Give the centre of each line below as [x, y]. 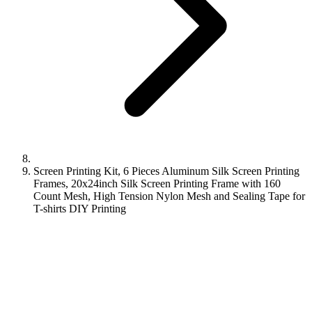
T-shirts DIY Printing [80, 209]
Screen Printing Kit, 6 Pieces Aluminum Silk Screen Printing [166, 171]
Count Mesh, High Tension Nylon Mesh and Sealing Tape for [169, 196]
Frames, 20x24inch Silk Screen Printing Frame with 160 [157, 184]
